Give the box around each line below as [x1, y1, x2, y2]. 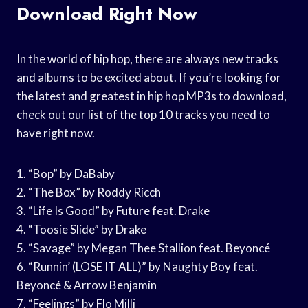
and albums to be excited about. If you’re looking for [16, 69, 281, 85]
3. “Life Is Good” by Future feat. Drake [16, 203, 210, 218]
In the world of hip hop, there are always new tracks [16, 51, 278, 66]
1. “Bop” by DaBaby [16, 166, 115, 181]
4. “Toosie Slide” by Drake [16, 221, 146, 236]
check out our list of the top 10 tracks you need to [16, 107, 270, 122]
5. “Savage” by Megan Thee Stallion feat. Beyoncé [16, 240, 270, 255]
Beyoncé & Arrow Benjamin [16, 277, 157, 292]
